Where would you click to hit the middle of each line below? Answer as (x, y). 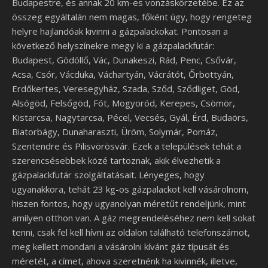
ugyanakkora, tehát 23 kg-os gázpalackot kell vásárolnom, (130, 189)
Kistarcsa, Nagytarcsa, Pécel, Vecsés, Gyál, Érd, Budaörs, (130, 117)
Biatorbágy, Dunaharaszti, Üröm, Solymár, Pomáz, (115, 132)
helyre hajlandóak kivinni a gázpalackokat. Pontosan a (120, 31)
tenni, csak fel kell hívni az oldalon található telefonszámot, (131, 232)
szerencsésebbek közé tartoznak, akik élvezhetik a (116, 160)
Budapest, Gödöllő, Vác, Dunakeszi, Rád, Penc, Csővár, (124, 60)
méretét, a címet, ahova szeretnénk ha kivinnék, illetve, (125, 261)
